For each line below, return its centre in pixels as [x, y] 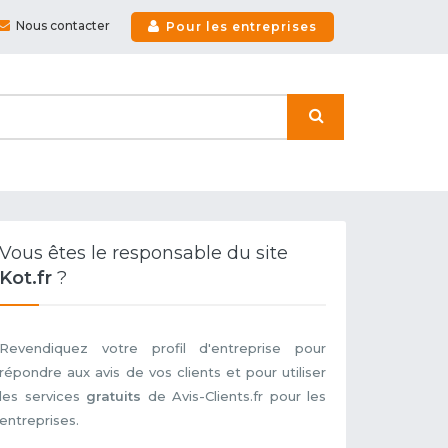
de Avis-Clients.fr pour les [233, 396]
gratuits [114, 396]
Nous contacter [63, 26]
